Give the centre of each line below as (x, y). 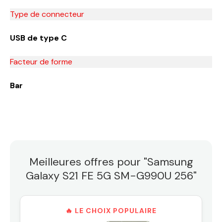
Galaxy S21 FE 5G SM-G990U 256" (111, 175)
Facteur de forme (41, 61)
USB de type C (38, 38)
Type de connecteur (47, 14)
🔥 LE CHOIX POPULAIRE (111, 210)
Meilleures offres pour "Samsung (111, 162)
